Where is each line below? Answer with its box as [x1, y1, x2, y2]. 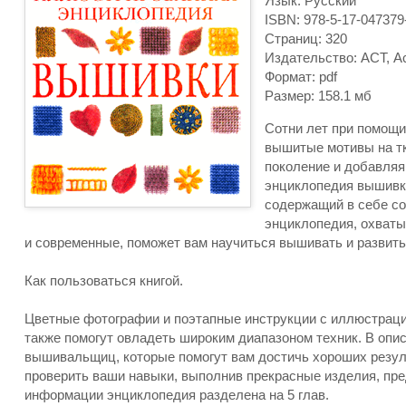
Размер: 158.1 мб [265, 88, 372, 103]
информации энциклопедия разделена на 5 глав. [24, 387, 329, 402]
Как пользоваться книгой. [24, 273, 183, 288]
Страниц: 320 [265, 31, 347, 46]
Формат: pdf [265, 69, 337, 84]
